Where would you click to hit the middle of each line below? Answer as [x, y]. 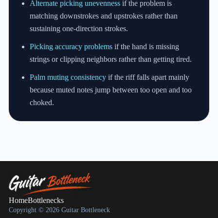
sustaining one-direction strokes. [79, 29]
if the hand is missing [146, 47]
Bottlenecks [46, 200]
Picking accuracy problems [71, 47]
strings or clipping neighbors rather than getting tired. [111, 59]
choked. [42, 103]
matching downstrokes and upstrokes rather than [104, 16]
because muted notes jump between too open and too [111, 90]
